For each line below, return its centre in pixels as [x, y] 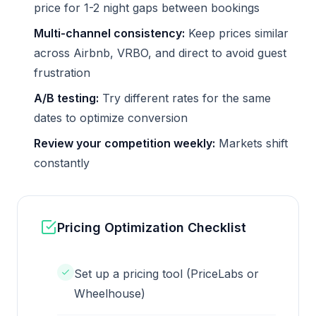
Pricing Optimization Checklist [152, 227]
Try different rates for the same [185, 98]
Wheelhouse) [110, 294]
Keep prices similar [237, 34]
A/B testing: [66, 98]
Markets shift [251, 144]
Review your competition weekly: [124, 144]
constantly [62, 163]
